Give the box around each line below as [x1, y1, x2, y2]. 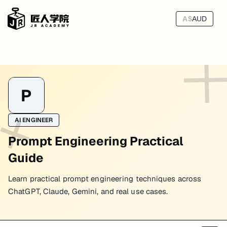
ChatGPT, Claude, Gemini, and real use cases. [8, 186, 168, 196]
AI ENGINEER [15, 116, 53, 124]
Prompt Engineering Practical [8, 133, 183, 149]
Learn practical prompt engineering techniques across [8, 174, 202, 183]
